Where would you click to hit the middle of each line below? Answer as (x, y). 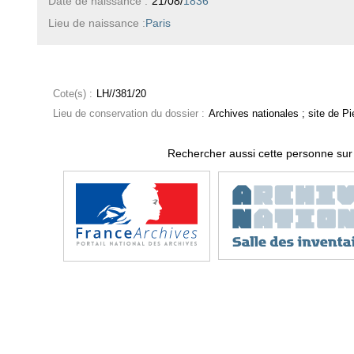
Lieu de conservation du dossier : (128, 113)
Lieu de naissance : (96, 23)
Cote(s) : (72, 94)
